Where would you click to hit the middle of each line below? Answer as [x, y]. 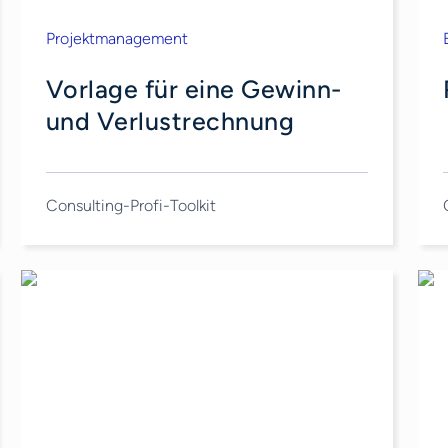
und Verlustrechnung [170, 120]
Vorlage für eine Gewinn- [193, 88]
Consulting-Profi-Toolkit [130, 205]
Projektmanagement [116, 38]
